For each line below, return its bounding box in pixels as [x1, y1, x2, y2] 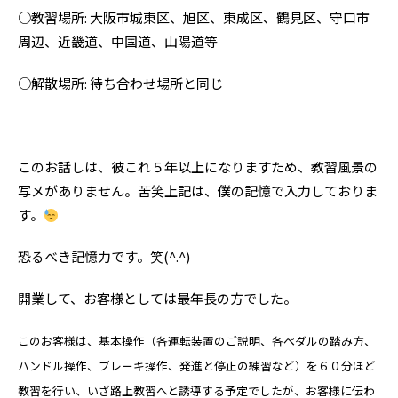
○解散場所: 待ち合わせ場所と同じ [18, 74, 223, 92]
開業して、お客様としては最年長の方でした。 [18, 289, 297, 307]
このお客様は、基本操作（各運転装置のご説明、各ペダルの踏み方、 [18, 332, 376, 349]
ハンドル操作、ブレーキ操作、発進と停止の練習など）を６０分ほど [18, 357, 376, 374]
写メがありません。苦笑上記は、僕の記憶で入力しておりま [18, 181, 378, 200]
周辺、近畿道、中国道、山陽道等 [18, 32, 218, 51]
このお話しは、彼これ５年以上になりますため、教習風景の [18, 157, 378, 176]
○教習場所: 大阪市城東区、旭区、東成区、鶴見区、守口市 [18, 8, 370, 27]
